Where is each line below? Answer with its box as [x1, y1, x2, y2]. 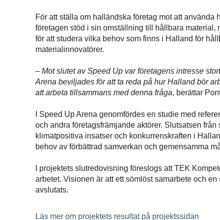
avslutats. [35, 186, 68, 194]
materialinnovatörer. [35, 45, 104, 54]
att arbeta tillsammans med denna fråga [35, 88, 172, 97]
